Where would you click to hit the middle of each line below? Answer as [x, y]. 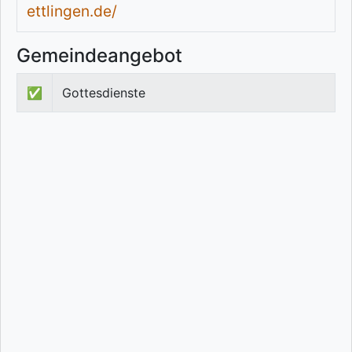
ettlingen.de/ [72, 11]
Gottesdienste [104, 93]
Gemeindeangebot [99, 56]
